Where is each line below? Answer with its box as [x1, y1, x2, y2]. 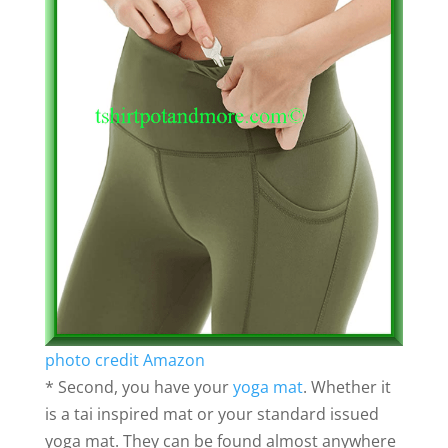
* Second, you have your [44, 375, 233, 398]
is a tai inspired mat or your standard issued [44, 402, 379, 425]
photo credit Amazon [44, 348, 205, 371]
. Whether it [302, 375, 391, 398]
